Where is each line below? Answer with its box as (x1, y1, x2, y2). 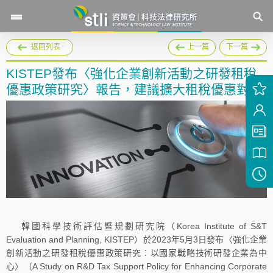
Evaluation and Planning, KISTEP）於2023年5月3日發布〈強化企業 (6, 235, 267, 245)
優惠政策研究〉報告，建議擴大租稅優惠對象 (6, 82, 262, 96)
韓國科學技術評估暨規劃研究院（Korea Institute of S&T (21, 221, 267, 232)
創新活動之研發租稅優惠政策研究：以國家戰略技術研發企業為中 (6, 248, 267, 258)
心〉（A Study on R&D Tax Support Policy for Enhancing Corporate (6, 261, 267, 272)
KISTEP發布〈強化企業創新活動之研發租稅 (6, 66, 257, 80)
